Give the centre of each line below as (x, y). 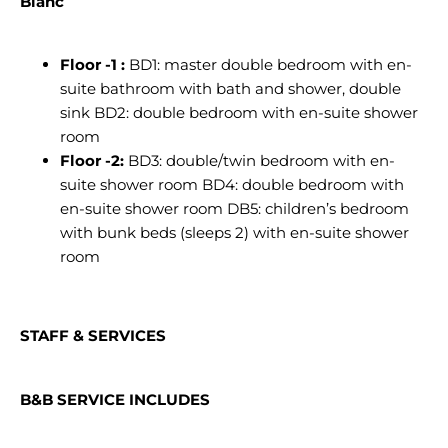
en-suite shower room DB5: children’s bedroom (234, 208)
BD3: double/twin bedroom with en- (259, 160)
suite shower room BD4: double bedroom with (232, 184)
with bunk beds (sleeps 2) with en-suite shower (234, 232)
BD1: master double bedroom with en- (270, 64)
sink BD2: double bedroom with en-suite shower (239, 112)
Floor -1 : (94, 64)
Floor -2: (92, 160)
